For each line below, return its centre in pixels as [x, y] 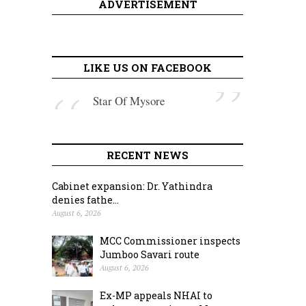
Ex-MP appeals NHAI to [156, 295]
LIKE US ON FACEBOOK [148, 68]
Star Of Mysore [129, 101]
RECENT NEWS [148, 155]
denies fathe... [85, 200]
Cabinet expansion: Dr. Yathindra [132, 186]
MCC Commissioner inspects [170, 241]
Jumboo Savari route [150, 254]
